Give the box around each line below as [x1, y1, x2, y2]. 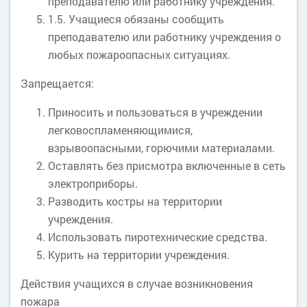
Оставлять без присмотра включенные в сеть [48, 158, 286, 173]
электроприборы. [48, 176, 138, 191]
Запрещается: [21, 76, 94, 90]
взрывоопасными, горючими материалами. [48, 140, 275, 155]
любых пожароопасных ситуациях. [48, 47, 230, 62]
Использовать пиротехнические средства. [48, 230, 267, 244]
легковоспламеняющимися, [48, 123, 193, 137]
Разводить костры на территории [48, 194, 222, 208]
